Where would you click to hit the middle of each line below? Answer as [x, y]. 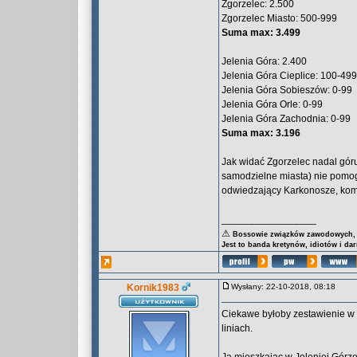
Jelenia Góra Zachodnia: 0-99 [286, 119]
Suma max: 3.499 [261, 33]
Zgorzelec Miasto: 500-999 [279, 18]
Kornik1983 [153, 288]
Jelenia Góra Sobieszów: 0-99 [287, 90]
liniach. [237, 328]
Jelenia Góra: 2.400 [264, 61]
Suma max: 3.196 [261, 133]
